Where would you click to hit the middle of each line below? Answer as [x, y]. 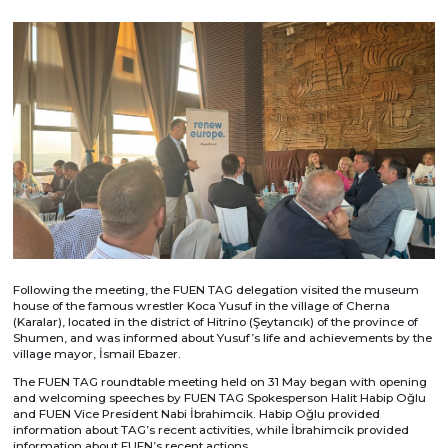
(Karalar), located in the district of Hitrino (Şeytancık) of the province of [216, 322]
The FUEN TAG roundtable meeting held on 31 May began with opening [220, 381]
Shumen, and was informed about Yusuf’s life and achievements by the [223, 338]
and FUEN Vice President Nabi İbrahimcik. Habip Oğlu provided [197, 413]
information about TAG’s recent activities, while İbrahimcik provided [211, 429]
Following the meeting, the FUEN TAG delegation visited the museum [216, 290]
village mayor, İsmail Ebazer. [97, 354]
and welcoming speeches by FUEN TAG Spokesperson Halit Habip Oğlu [220, 397]
